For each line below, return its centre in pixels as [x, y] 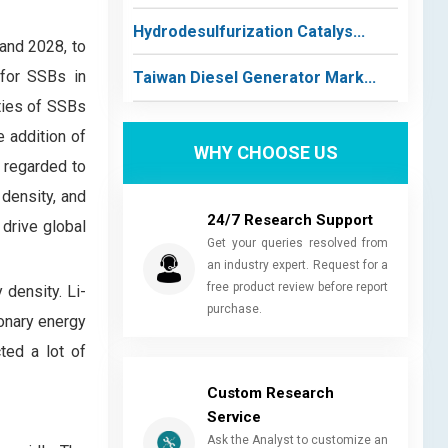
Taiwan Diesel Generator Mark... [254, 77]
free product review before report [297, 286]
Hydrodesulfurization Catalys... [249, 31]
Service [234, 416]
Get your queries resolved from [297, 242]
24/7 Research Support [290, 219]
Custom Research [270, 392]
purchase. [234, 308]
